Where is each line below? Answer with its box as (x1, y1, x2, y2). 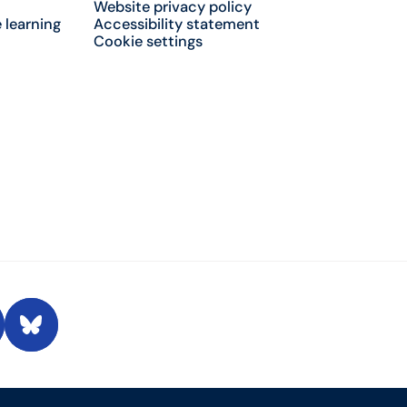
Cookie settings (93, 32, 203, 52)
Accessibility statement (93, 15, 260, 35)
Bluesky (29, 323, 84, 342)
